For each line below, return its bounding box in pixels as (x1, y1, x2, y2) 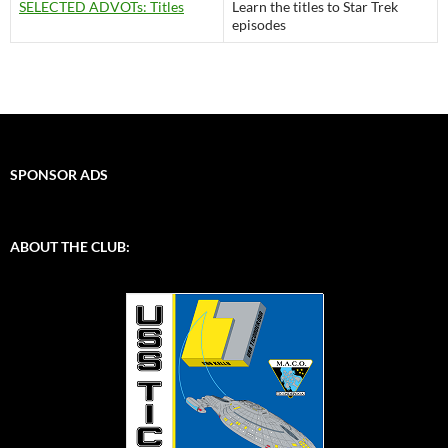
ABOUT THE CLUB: (10, 237, 130, 255)
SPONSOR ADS (10, 165, 108, 183)
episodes (232, 15, 286, 33)
